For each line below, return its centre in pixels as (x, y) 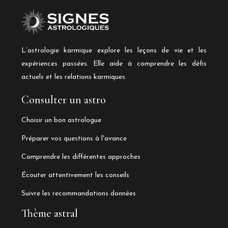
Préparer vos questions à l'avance (74, 139)
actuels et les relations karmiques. (74, 77)
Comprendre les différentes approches (81, 157)
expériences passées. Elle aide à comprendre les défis (114, 64)
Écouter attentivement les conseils (75, 176)
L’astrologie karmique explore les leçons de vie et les (114, 51)
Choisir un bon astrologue (61, 121)
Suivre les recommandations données (79, 194)
